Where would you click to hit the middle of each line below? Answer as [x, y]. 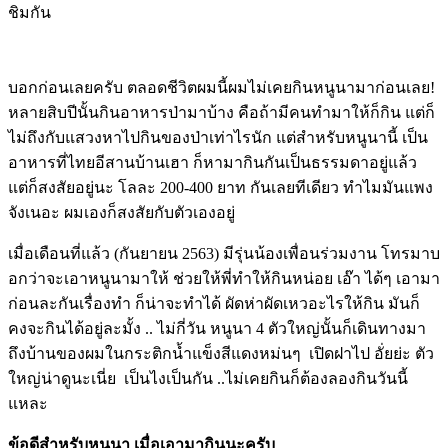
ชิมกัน [29, 13]
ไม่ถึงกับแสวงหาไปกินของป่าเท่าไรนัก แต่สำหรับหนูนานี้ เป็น [218, 138]
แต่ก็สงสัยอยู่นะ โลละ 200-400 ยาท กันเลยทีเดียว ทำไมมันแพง [220, 188]
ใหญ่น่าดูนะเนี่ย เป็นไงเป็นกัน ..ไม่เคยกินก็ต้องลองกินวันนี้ [208, 379]
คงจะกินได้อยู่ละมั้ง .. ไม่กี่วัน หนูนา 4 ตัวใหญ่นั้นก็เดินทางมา [217, 329]
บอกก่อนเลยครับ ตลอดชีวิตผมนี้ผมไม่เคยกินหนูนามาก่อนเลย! [221, 88]
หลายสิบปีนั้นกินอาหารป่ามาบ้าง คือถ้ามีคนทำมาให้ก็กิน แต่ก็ [221, 113]
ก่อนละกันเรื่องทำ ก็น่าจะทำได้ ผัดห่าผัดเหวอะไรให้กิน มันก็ [214, 304]
